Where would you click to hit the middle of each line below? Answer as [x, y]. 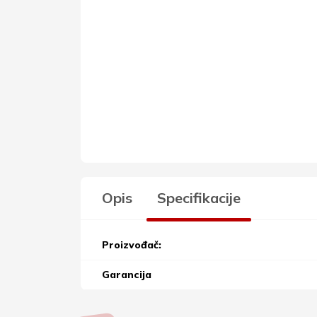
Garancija [127, 274]
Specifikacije [199, 197]
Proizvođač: [132, 244]
